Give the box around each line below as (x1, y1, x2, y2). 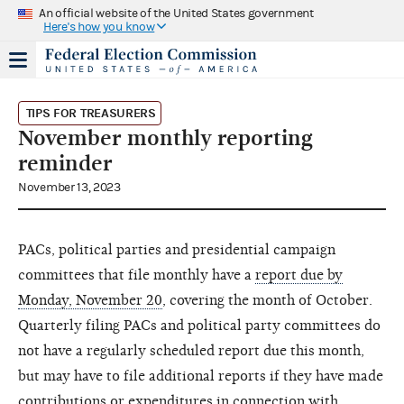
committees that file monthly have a (18, 266, 255, 283)
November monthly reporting (18, 124, 313, 151)
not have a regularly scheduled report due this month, (18, 342, 364, 359)
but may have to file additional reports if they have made (18, 367, 383, 384)
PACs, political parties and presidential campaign (18, 241, 335, 258)
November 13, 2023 (18, 179, 121, 195)
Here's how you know (43, 19, 155, 34)
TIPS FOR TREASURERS (25, 105, 156, 121)
